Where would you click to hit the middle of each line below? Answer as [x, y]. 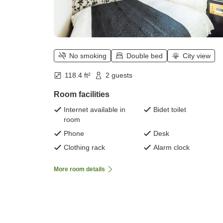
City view [197, 56]
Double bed [145, 56]
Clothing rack [84, 147]
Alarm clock [171, 147]
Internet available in [95, 109]
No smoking [88, 56]
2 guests [119, 75]
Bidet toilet [170, 109]
